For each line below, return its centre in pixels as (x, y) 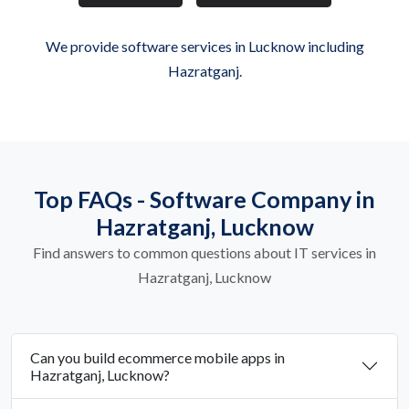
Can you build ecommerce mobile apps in (157, 358)
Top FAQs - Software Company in (204, 199)
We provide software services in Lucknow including (204, 47)
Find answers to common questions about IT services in (204, 253)
